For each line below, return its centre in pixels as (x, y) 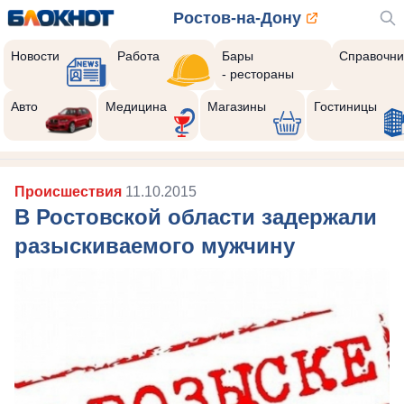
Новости (35, 56)
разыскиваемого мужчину (155, 246)
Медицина (136, 106)
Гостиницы (345, 106)
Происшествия (70, 192)
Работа (139, 56)
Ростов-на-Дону (238, 18)
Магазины (236, 106)
